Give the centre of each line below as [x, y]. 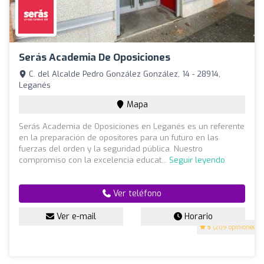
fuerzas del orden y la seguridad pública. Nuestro [111, 149]
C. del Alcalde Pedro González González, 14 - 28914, [123, 74]
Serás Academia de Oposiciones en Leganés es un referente [132, 127]
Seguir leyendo [197, 160]
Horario [197, 217]
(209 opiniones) [234, 227]
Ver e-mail [75, 217]
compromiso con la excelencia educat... [94, 160]
